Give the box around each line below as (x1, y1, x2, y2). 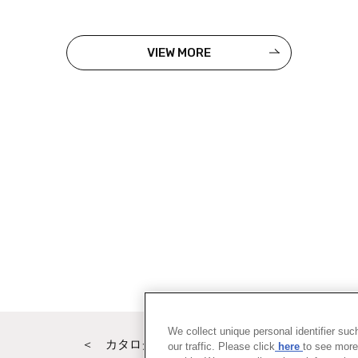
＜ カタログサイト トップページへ (82, 337, 276, 352)
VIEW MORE (147, 46, 211, 61)
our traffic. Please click (168, 340, 275, 352)
